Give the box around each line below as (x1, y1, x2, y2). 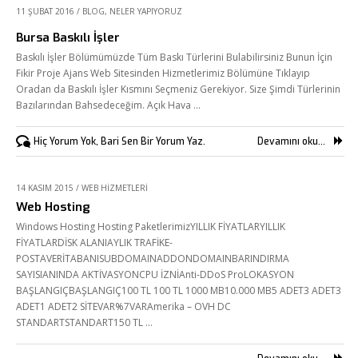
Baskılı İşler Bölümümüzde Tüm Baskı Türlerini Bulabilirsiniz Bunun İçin (16, 50, 332, 64)
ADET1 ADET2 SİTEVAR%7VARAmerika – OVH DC (16, 300, 231, 313)
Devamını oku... (257, 135, 325, 148)
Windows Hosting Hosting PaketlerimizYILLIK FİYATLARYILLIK (16, 220, 285, 233)
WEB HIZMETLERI (82, 182, 148, 193)
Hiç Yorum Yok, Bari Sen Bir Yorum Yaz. (34, 135, 205, 148)
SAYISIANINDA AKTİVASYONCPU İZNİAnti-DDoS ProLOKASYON (16, 268, 294, 281)
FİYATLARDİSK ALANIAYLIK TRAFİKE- (16, 236, 173, 249)
